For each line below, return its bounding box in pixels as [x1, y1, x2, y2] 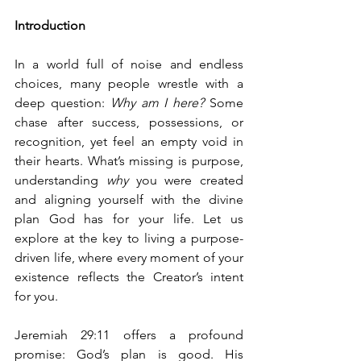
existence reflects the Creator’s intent [15, 269, 243, 284]
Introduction [15, 18, 85, 33]
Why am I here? [110, 95, 205, 110]
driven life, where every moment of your [15, 250, 243, 265]
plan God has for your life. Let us [15, 211, 243, 226]
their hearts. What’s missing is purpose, [15, 153, 243, 168]
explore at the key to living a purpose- [15, 230, 243, 246]
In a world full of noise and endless [15, 56, 243, 72]
